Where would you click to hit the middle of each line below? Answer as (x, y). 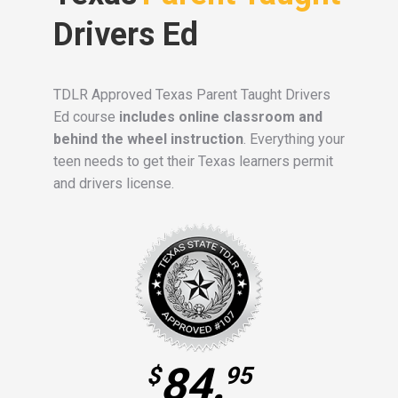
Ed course (86, 117)
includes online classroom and (221, 117)
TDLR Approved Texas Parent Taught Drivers (192, 95)
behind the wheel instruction (148, 139)
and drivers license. (114, 184)
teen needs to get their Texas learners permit (193, 162)
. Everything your (294, 139)
